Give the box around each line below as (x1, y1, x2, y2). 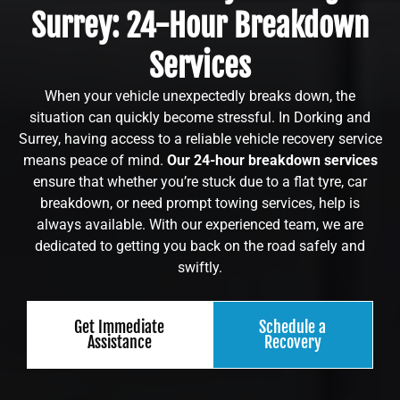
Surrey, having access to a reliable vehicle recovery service (18, 130, 382, 148)
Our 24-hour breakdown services (166, 152, 378, 170)
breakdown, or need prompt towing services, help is (40, 195, 360, 212)
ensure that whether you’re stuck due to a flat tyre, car (33, 173, 367, 191)
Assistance (87, 331, 152, 352)
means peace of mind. (22, 152, 167, 170)
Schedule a (259, 316, 327, 337)
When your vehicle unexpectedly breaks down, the (45, 87, 355, 105)
